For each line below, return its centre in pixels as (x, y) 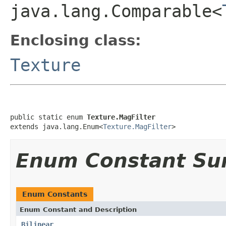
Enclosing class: (76, 40)
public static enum (48, 117)
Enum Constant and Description (78, 209)
